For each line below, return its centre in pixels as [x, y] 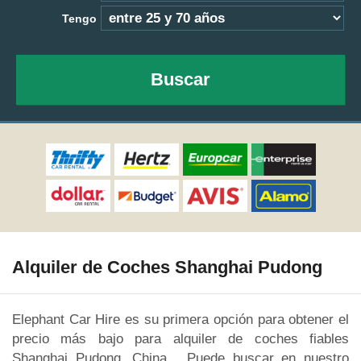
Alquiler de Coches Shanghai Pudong [167, 268]
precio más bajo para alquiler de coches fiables [180, 338]
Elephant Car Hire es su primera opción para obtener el [180, 319]
